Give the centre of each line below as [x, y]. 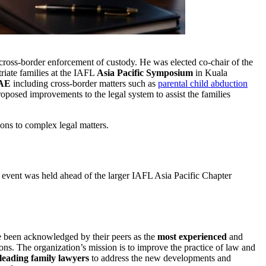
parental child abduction [203, 83]
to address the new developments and [160, 258]
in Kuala [210, 72]
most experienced [192, 236]
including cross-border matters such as [84, 83]
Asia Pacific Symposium [145, 72]
